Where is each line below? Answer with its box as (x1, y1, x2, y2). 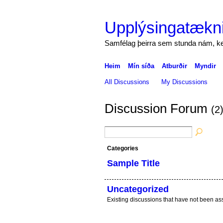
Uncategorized (107, 184, 169, 194)
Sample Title (107, 158, 160, 168)
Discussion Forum (104, 101, 211, 116)
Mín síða (127, 62, 154, 70)
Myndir (194, 62, 216, 70)
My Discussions (161, 78, 208, 86)
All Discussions (104, 78, 149, 86)
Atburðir (161, 62, 187, 70)
